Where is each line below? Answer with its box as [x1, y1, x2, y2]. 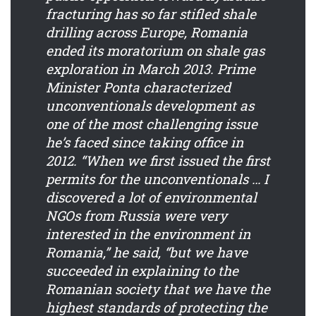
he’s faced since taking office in [46, 133, 243, 152]
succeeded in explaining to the [46, 262, 238, 280]
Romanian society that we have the [46, 280, 270, 298]
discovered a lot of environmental [46, 188, 257, 207]
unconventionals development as [46, 97, 254, 115]
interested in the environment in [46, 225, 250, 243]
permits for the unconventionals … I [46, 170, 268, 188]
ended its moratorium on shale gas [46, 42, 265, 60]
